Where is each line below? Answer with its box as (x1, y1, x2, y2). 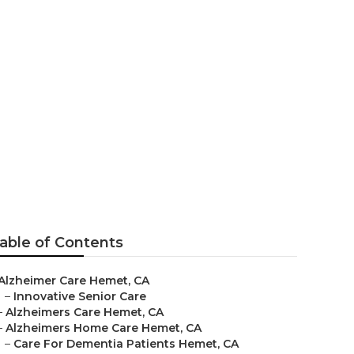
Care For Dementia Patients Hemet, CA (13, 337, 239, 351)
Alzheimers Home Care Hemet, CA (6, 321, 201, 335)
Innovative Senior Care (13, 289, 146, 303)
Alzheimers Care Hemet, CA (6, 305, 164, 319)
